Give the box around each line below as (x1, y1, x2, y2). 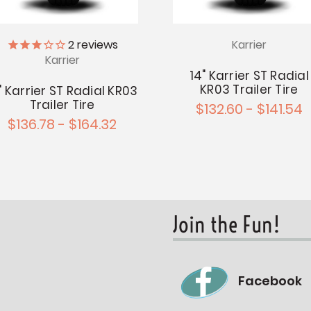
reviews (74, 37, 118, 53)
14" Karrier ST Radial (189, 67, 309, 85)
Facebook (237, 272, 302, 290)
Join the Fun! (172, 210, 280, 239)
